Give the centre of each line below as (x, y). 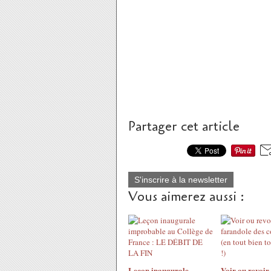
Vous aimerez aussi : (186, 197)
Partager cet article (184, 126)
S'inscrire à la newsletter (181, 180)
